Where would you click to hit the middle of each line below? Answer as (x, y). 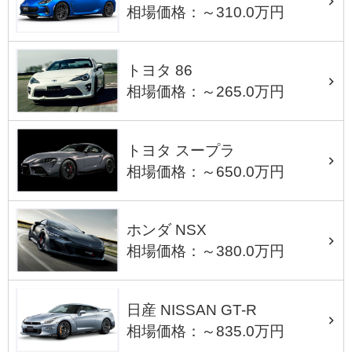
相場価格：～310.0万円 (206, 12)
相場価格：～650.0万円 (206, 171)
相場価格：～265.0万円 (206, 92)
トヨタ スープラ (181, 150)
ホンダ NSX (167, 230)
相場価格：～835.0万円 (206, 331)
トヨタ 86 (160, 71)
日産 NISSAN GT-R (192, 310)
